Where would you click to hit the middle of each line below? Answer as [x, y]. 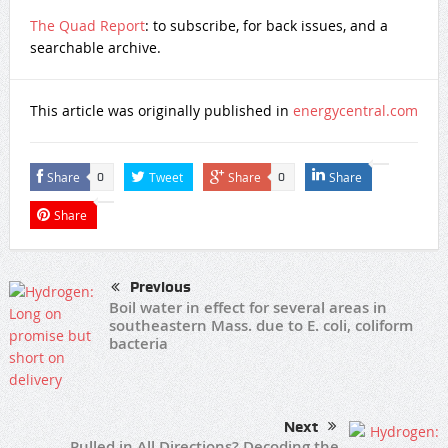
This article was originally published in [161, 110]
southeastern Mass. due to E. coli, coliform [260, 325]
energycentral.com [355, 110]
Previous [160, 286]
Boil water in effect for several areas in [247, 307]
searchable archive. [95, 47]
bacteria [138, 343]
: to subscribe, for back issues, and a [266, 25]
